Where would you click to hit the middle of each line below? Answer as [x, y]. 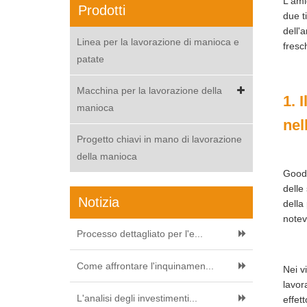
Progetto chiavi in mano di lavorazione [159, 139]
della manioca [107, 156]
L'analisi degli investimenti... [137, 298]
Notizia [99, 202]
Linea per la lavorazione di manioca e [158, 42]
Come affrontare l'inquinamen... [145, 266]
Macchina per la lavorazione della [149, 90]
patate [90, 59]
